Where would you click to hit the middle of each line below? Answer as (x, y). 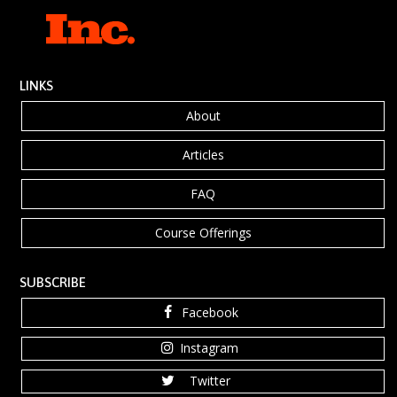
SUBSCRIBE (53, 282)
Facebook (210, 312)
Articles (203, 155)
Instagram (209, 348)
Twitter (210, 381)
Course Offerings (203, 233)
